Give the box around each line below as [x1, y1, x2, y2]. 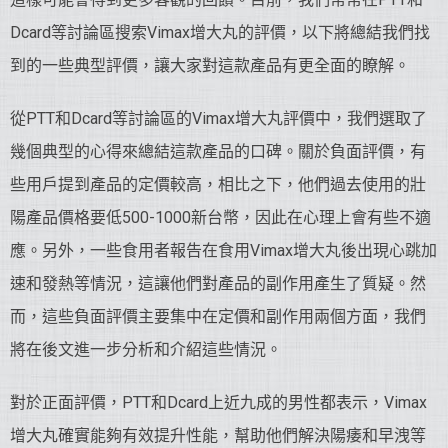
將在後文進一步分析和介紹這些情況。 [10, 340, 282, 359]
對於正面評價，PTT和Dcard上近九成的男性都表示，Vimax [10, 393, 427, 412]
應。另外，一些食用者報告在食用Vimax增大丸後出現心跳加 [10, 241, 437, 260]
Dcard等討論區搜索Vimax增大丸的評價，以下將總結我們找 [10, 23, 430, 42]
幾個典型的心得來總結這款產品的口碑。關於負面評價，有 [10, 142, 426, 161]
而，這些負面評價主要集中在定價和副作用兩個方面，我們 [10, 307, 426, 326]
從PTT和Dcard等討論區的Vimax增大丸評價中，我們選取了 [10, 109, 427, 128]
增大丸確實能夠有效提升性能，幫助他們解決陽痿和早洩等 [10, 426, 426, 445]
